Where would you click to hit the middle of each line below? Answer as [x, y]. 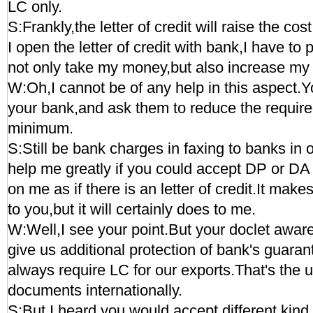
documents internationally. [95, 290]
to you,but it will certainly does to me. [132, 209]
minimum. [41, 128]
